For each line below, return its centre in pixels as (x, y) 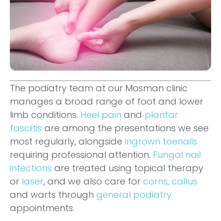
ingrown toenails (161, 142)
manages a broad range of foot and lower (107, 102)
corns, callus (170, 182)
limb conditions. (45, 115)
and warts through (53, 195)
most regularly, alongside (67, 142)
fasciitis (26, 128)
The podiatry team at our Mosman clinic (99, 88)
